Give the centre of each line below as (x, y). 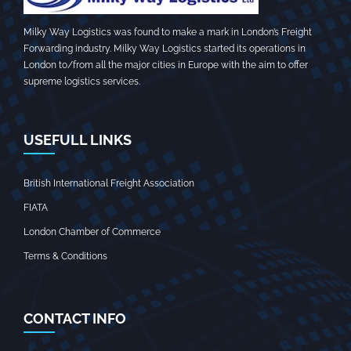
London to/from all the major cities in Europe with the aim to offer (166, 65)
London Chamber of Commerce (92, 232)
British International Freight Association (109, 183)
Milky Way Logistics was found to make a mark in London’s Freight (168, 32)
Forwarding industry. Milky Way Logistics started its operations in (165, 49)
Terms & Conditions (65, 256)
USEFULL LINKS (78, 140)
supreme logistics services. (82, 81)
